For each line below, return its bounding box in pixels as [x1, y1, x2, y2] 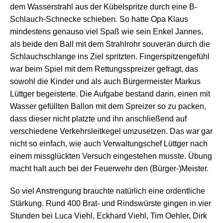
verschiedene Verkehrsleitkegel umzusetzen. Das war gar [10, 127, 213, 136]
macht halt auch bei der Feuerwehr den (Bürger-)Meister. [10, 164, 209, 173]
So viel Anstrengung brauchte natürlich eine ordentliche [10, 187, 205, 196]
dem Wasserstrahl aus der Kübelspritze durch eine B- [10, 2, 197, 11]
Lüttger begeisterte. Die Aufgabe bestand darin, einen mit [10, 90, 210, 99]
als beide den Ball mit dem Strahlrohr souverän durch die [10, 40, 210, 49]
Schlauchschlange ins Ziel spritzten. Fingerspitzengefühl [10, 52, 210, 61]
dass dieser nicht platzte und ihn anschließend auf [10, 114, 187, 123]
